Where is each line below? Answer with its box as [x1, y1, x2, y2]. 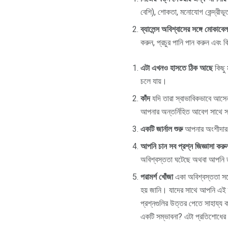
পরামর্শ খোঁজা [140, 172, 173, 182]
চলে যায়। [140, 76, 167, 87]
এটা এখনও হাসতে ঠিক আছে [140, 63, 213, 73]
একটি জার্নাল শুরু [140, 124, 183, 134]
